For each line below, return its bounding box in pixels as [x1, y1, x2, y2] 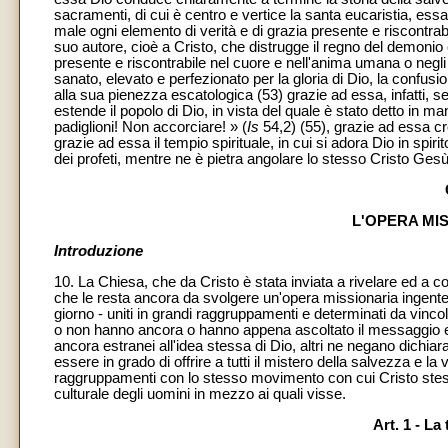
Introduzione [54, 243, 143, 260]
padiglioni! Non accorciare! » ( [54, 119, 247, 136]
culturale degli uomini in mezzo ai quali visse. [54, 385, 346, 402]
